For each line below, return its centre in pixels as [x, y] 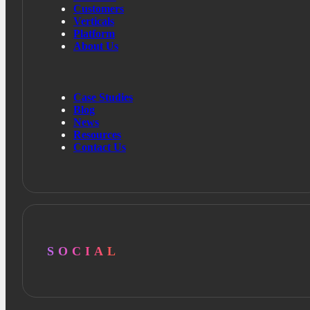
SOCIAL [83, 251]
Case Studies [103, 98]
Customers [99, 9]
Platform [94, 34]
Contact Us [100, 147]
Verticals [94, 21]
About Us [96, 46]
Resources [97, 135]
